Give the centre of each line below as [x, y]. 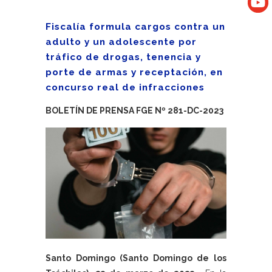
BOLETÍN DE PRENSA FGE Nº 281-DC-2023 [134, 110]
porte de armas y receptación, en [134, 72]
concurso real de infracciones [125, 87]
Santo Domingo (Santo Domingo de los [136, 258]
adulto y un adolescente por [121, 42]
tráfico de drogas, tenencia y [123, 57]
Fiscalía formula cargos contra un [135, 27]
